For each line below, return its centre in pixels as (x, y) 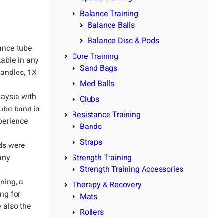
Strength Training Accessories (132, 170)
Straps (91, 142)
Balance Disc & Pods (123, 41)
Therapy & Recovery (107, 185)
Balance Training (109, 14)
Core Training (95, 57)
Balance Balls (111, 26)
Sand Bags (99, 68)
